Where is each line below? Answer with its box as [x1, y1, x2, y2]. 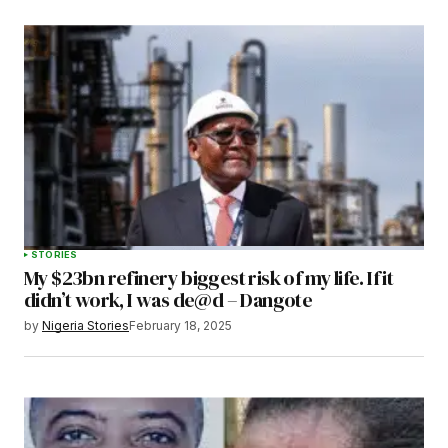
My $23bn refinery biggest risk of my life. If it [24, 264, 394, 293]
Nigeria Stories [42, 318, 129, 334]
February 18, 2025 [129, 318, 232, 334]
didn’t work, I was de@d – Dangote [24, 286, 313, 315]
